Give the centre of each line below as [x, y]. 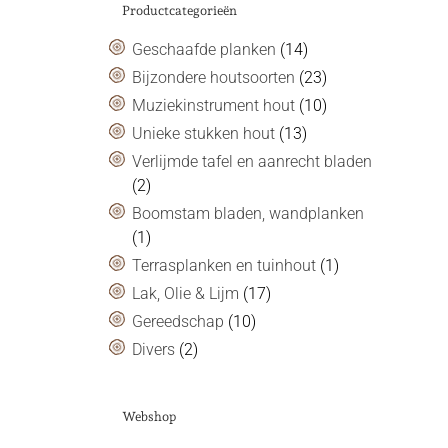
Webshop [149, 416]
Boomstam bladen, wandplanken [248, 213]
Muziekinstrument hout [213, 105]
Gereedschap [178, 321]
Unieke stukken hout [203, 133]
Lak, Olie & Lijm [185, 293]
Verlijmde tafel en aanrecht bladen [252, 161]
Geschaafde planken [204, 49]
